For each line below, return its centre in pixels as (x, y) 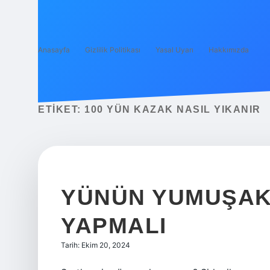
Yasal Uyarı (174, 50)
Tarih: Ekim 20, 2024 (96, 245)
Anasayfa (54, 50)
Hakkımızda (229, 50)
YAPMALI (114, 226)
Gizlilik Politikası (113, 50)
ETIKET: (61, 109)
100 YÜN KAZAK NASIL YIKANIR (173, 109)
